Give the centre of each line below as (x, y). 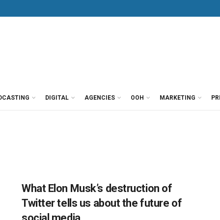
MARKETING (178, 98)
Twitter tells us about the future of (102, 203)
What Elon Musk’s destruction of (97, 188)
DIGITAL (57, 98)
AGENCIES (100, 98)
